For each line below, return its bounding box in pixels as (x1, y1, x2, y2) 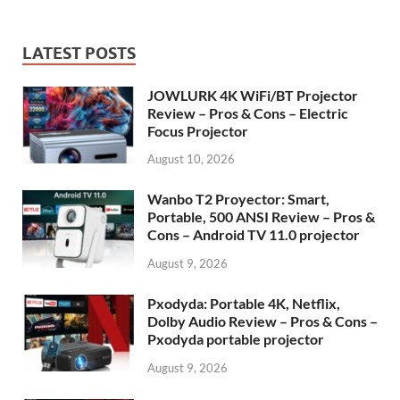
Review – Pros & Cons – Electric (147, 104, 348, 121)
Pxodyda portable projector (147, 330, 324, 348)
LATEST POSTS (22, 43, 136, 62)
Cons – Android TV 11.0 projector (147, 226, 360, 244)
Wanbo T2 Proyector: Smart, (147, 190, 329, 208)
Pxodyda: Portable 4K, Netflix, (147, 295, 340, 312)
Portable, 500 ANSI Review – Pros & (147, 208, 375, 226)
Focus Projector (147, 121, 248, 139)
